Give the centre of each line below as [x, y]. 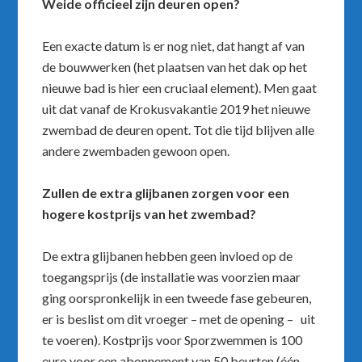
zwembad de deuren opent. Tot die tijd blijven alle [179, 130]
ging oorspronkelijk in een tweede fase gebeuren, [177, 298]
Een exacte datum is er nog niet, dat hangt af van [174, 46]
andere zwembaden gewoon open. [136, 151]
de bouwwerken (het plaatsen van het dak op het [175, 67]
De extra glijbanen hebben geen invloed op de [168, 256]
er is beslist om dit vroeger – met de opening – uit [179, 319]
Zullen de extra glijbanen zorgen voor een [166, 193]
